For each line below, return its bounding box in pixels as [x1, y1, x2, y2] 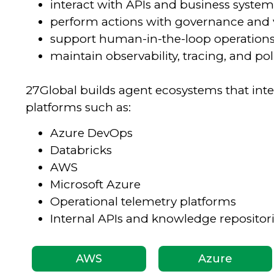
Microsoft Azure [50, 177, 141, 191]
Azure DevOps [50, 125, 133, 140]
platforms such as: [26, 100, 131, 114]
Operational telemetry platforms [50, 194, 236, 209]
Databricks [50, 143, 112, 157]
